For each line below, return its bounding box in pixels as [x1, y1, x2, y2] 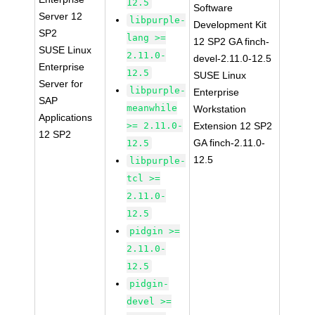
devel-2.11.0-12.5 [193, 53, 272, 64]
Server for [39, 78, 84, 89]
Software [193, 2, 233, 13]
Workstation [193, 103, 247, 115]
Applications [39, 112, 93, 123]
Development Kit [193, 19, 267, 30]
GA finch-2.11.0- [193, 137, 266, 148]
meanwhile [127, 103, 178, 113]
